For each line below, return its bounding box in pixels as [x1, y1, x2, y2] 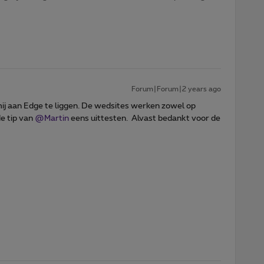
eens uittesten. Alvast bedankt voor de [69, 114, 220, 123]
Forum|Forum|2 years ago [131, 85, 221, 93]
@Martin [35, 114, 69, 123]
